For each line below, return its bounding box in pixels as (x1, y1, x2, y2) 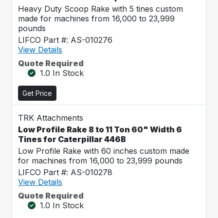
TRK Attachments (18, 113, 83, 123)
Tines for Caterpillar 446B (18, 134, 126, 144)
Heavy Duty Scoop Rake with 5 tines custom (18, 4, 183, 14)
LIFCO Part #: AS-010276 (18, 35, 112, 45)
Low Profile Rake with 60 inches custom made (18, 146, 189, 156)
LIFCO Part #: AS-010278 (18, 167, 112, 177)
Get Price (22, 89, 52, 97)
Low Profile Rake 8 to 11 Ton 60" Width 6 (18, 125, 182, 134)
